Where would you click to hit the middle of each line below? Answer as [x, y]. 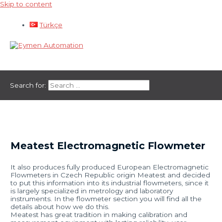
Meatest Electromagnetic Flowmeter [108, 146]
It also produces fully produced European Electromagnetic [110, 167]
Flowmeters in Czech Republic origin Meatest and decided [111, 175]
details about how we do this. [60, 207]
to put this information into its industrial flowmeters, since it [110, 183]
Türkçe [51, 25]
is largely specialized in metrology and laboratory [92, 191]
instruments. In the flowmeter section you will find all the [106, 199]
